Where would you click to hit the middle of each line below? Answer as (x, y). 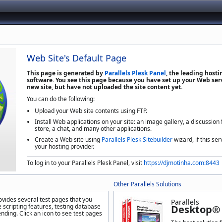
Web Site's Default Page (77, 58)
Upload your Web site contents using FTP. (91, 111)
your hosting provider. (64, 146)
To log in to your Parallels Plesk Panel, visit (85, 163)
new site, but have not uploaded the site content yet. (105, 87)
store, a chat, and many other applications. (93, 129)
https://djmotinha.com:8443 (182, 163)
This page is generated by (66, 73)
